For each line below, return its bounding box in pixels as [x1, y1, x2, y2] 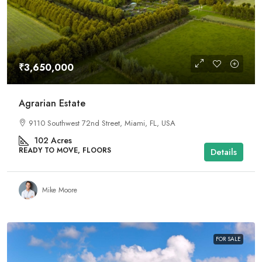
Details [211, 146, 237, 158]
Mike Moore [42, 184, 77, 195]
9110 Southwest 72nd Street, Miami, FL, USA [29, 118, 175, 129]
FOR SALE [216, 235, 241, 243]
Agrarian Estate [19, 96, 85, 110]
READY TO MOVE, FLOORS [19, 145, 111, 156]
